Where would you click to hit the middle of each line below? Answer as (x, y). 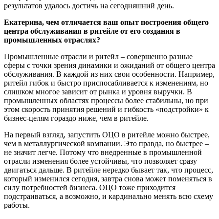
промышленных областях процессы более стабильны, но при (106, 100)
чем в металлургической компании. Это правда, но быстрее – (106, 143)
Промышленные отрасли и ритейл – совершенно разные (98, 56)
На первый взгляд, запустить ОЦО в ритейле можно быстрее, (107, 134)
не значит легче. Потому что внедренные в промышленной (103, 152)
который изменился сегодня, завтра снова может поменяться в (108, 178)
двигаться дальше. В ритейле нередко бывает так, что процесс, (109, 170)
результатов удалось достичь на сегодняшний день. (89, 5)
